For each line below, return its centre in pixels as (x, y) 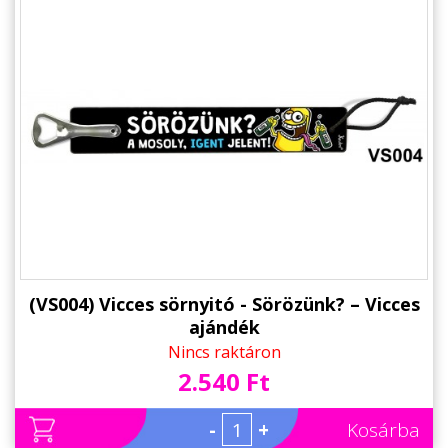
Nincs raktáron (224, 352)
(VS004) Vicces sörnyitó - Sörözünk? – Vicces (224, 304)
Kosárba (383, 430)
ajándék (224, 327)
